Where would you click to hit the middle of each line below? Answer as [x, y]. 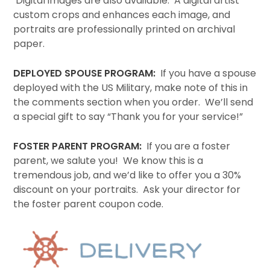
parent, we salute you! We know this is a [108, 160]
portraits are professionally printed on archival [124, 29]
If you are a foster [186, 146]
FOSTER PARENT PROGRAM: [78, 146]
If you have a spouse [206, 73]
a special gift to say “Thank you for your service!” [128, 116]
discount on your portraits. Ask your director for [127, 189]
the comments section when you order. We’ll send [133, 102]
